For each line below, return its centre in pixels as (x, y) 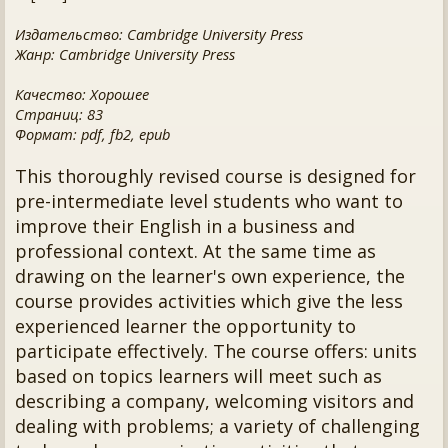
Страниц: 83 (59, 114)
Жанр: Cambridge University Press (125, 54)
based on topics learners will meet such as (198, 376)
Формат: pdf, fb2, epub (92, 134)
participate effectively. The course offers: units (216, 351)
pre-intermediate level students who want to (209, 201)
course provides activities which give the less (209, 301)
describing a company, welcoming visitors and (214, 401)
